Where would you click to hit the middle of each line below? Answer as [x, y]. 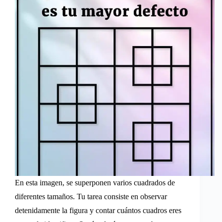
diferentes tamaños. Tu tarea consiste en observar [91, 196]
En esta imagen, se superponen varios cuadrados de [95, 182]
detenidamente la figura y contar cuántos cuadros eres [98, 210]
